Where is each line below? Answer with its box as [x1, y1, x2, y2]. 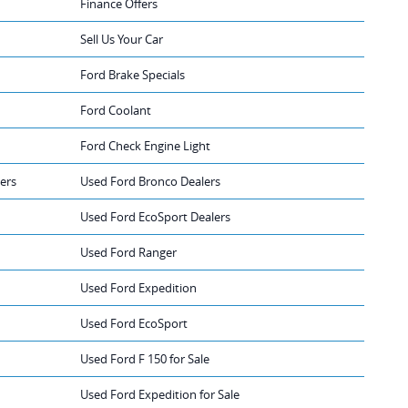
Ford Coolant [80, 101, 151, 118]
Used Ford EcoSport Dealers [80, 208, 230, 225]
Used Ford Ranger [80, 243, 177, 260]
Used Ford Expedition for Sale [80, 385, 240, 403]
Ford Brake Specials [80, 66, 185, 83]
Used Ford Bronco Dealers [80, 172, 220, 189]
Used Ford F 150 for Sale [80, 350, 209, 367]
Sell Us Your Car [80, 30, 163, 47]
